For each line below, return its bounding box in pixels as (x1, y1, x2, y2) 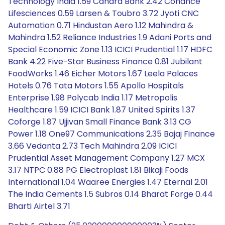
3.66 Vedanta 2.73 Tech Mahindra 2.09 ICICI (8, 140, 177, 152)
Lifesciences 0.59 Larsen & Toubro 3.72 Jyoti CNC (8, 8, 199, 19)
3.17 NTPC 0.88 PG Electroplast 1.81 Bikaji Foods (8, 164, 188, 176)
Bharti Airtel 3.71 (8, 200, 70, 212)
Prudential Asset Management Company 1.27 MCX (8, 152, 205, 164)
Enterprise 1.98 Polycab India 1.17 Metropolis (8, 92, 177, 103)
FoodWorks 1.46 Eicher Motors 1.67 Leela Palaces (8, 68, 198, 79)
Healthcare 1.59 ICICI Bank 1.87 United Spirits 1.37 (8, 104, 195, 116)
